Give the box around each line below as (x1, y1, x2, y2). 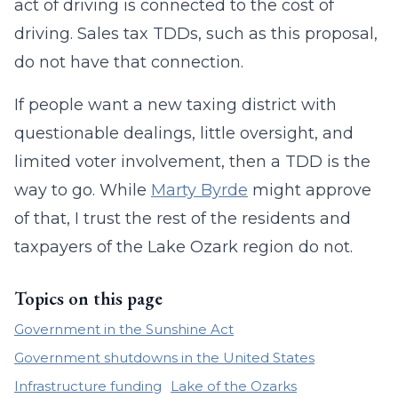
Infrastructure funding (14, 378, 162, 394)
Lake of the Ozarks (171, 378, 297, 394)
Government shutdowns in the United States (14, 349, 314, 366)
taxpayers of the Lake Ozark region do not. (14, 237, 353, 257)
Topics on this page (14, 287, 163, 310)
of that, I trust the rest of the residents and (14, 209, 351, 228)
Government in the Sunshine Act (14, 321, 234, 338)
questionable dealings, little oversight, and (14, 123, 354, 143)
